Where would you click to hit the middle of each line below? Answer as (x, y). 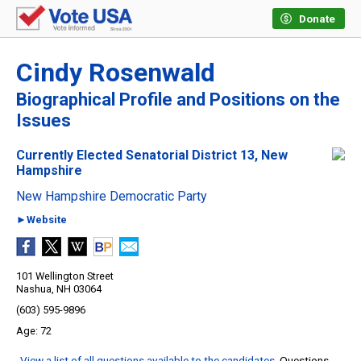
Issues (44, 121)
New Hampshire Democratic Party (112, 197)
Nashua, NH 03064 (59, 289)
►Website (41, 220)
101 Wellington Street (65, 276)
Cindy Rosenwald (116, 73)
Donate (317, 19)
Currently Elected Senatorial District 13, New (152, 156)
